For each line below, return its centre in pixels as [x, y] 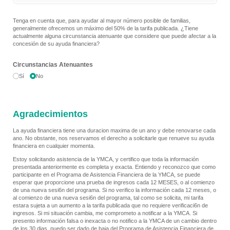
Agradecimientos [50, 114]
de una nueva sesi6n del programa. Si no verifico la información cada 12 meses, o [114, 190]
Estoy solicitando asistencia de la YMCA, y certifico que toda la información [106, 159]
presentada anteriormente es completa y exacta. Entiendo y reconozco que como [114, 167]
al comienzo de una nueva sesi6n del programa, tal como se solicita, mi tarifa [108, 198]
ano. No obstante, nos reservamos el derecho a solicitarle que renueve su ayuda [113, 138]
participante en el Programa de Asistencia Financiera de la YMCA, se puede [107, 175]
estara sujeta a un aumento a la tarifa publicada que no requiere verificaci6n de [110, 206]
